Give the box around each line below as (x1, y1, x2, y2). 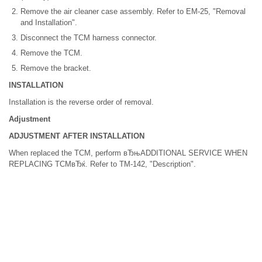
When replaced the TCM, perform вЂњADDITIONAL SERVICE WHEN (9, 148, 247, 157)
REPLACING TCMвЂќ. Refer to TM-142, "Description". (9, 159, 196, 168)
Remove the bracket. (20, 63, 91, 73)
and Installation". (20, 18, 77, 27)
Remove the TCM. (20, 48, 82, 57)
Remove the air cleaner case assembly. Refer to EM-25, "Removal (20, 6, 246, 16)
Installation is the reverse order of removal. (9, 97, 154, 106)
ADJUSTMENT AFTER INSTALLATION (9, 131, 144, 140)
